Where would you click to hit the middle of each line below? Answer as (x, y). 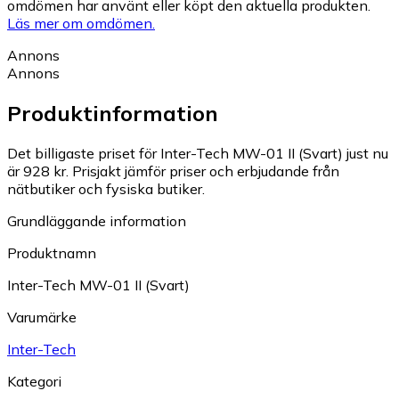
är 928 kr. (38, 171)
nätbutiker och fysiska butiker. (106, 188)
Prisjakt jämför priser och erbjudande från (206, 171)
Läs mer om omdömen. (81, 24)
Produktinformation (113, 114)
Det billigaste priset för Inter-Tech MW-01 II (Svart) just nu (198, 153)
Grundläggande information (97, 220)
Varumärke (42, 317)
